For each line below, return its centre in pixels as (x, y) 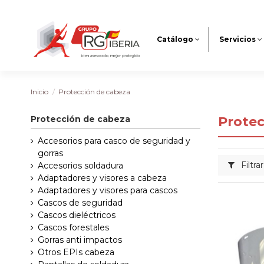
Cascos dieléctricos (77, 215)
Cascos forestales (73, 228)
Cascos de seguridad (80, 203)
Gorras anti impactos (80, 240)
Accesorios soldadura (80, 166)
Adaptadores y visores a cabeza (102, 178)
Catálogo (175, 39)
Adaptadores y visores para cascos (108, 191)
